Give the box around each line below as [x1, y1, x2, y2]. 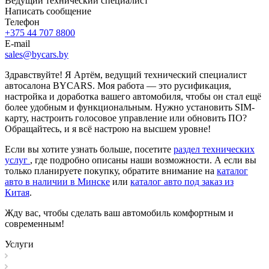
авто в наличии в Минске [5, 176, 110, 187]
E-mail [5, 38, 30, 49]
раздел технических [174, 144, 255, 154]
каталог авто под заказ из [130, 176, 234, 187]
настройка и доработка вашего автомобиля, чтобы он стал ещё [5, 91, 261, 101]
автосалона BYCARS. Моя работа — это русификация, [5, 80, 231, 91]
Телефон [5, 16, 40, 27]
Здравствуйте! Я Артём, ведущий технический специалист [5, 69, 247, 80]
